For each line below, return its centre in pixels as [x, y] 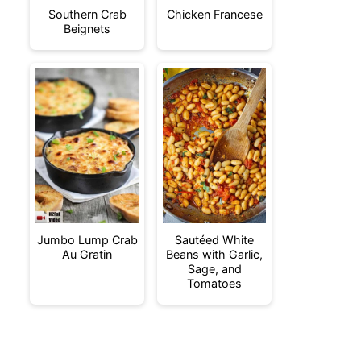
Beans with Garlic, [214, 254]
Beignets [87, 29]
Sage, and [214, 269]
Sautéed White [214, 240]
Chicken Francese [214, 14]
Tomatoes [214, 283]
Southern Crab [87, 14]
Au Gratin [87, 254]
